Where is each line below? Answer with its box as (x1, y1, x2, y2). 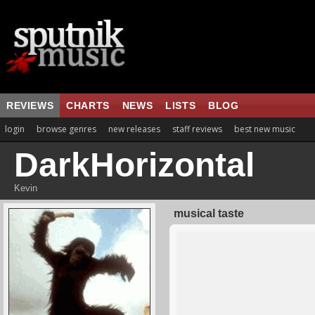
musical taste (174, 207, 244, 219)
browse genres (37, 123, 96, 135)
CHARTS (66, 100, 110, 111)
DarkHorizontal (14, 146, 255, 184)
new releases (108, 123, 160, 135)
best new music (234, 123, 295, 135)
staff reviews (172, 123, 222, 135)
